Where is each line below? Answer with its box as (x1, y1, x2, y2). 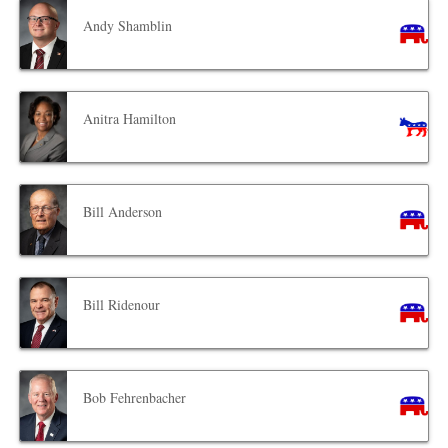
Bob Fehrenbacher (83, 388, 187, 408)
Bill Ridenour (83, 295, 161, 315)
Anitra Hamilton (83, 109, 177, 129)
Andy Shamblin (83, 16, 173, 36)
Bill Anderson (83, 202, 163, 222)
